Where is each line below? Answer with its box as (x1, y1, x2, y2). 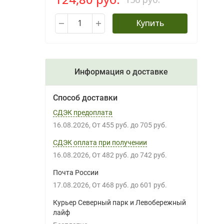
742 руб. (143, 151, 167, 159)
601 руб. (143, 181, 167, 189)
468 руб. (105, 181, 129, 189)
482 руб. (105, 151, 129, 159)
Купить (135, 17, 164, 28)
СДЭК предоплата (52, 108, 112, 116)
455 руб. (105, 121, 129, 129)
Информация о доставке (74, 67, 168, 76)
